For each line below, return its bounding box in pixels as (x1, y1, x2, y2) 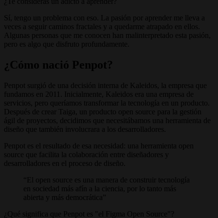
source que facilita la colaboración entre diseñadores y (4, 150, 169, 159)
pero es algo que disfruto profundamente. (4, 40, 129, 49)
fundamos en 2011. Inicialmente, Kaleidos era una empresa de (4, 90, 194, 98)
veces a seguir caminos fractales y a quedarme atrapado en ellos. (4, 22, 200, 31)
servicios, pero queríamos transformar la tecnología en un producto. (4, 98, 210, 107)
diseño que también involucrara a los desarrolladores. (4, 125, 166, 133)
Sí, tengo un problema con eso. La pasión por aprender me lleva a (4, 14, 205, 22)
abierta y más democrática (23, 193, 103, 201)
